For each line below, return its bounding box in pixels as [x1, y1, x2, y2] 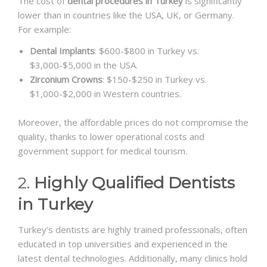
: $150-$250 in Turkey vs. [103, 73, 207, 86]
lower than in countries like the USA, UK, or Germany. [18, 9, 234, 21]
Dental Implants [30, 45, 95, 57]
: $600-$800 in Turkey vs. [95, 45, 199, 57]
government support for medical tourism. [18, 145, 187, 157]
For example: [18, 23, 71, 36]
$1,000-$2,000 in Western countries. [30, 88, 181, 100]
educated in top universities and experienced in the [18, 238, 228, 250]
